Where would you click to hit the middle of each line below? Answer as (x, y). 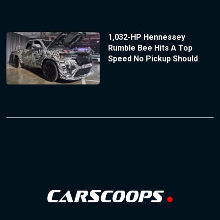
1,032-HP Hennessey (146, 37)
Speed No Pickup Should (153, 58)
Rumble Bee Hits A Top (150, 48)
